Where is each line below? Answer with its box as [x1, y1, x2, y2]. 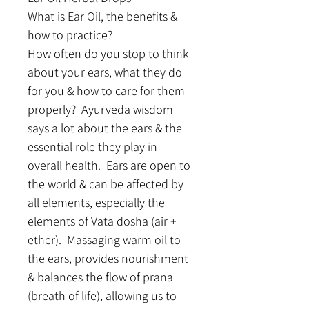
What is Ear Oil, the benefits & [28, 8, 180, 24]
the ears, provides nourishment [28, 250, 191, 266]
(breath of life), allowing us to [28, 288, 179, 303]
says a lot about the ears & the [28, 120, 185, 136]
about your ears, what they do [28, 64, 185, 80]
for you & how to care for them [28, 83, 188, 99]
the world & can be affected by [28, 176, 186, 192]
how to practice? [28, 27, 115, 43]
